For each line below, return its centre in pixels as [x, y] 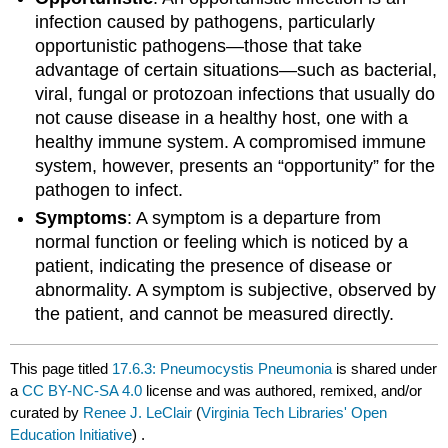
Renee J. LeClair [138, 412]
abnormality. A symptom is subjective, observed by [236, 290]
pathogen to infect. [109, 189]
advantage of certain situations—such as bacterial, [236, 69]
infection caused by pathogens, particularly [205, 21]
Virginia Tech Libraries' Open [294, 412]
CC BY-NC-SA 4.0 [82, 390]
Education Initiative [71, 434]
